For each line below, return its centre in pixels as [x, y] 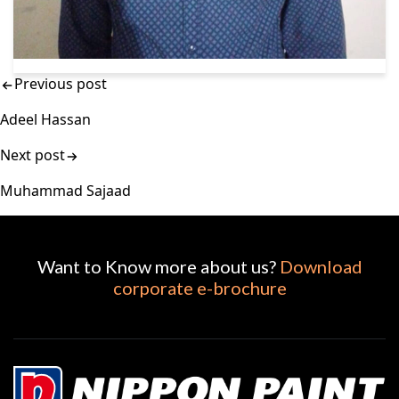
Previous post [61, 84]
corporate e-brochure [199, 288]
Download [321, 267]
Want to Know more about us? [158, 267]
